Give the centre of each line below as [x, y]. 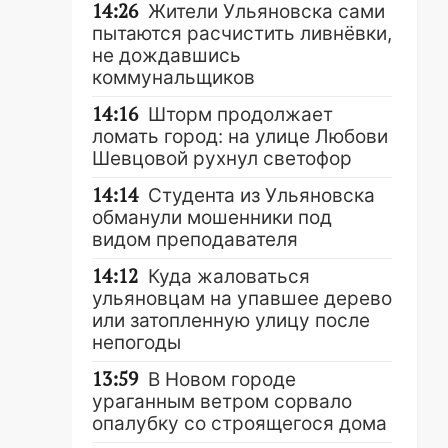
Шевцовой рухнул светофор [222, 158]
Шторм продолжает [240, 114]
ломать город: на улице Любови [240, 136]
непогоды [136, 342]
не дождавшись [166, 55]
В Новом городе [222, 379]
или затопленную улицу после [231, 320]
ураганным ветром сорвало [222, 401]
